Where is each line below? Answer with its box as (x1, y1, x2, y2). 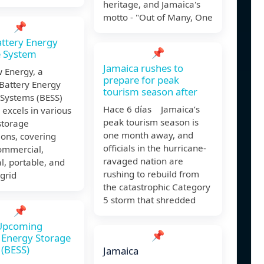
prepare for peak (103, 73, 179, 87)
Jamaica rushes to (103, 61, 183, 75)
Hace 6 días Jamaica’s (103, 103, 200, 115)
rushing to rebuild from (103, 168, 199, 180)
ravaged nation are (103, 155, 183, 167)
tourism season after (103, 85, 197, 99)
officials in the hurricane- (103, 142, 206, 154)
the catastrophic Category (103, 181, 210, 193)
